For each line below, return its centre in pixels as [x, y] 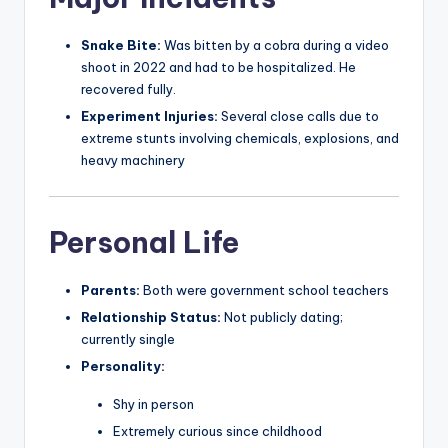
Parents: [110, 289]
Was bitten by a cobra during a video [275, 44]
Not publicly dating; [282, 317]
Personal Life [144, 242]
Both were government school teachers [264, 289]
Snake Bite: [121, 44]
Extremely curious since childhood [217, 431]
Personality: [123, 366]
